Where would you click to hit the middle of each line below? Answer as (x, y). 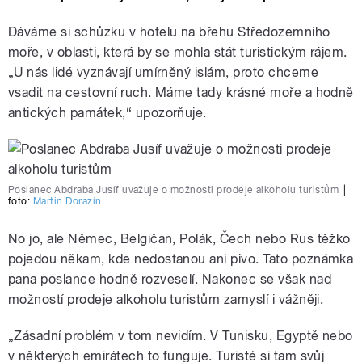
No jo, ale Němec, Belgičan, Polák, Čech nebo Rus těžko (179, 239)
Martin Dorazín (67, 202)
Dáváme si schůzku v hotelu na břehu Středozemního (169, 32)
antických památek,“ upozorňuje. (107, 113)
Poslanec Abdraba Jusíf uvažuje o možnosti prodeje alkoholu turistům (174, 190)
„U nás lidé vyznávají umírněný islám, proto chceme (164, 73)
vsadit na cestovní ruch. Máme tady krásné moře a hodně (181, 93)
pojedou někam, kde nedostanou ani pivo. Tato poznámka (181, 259)
